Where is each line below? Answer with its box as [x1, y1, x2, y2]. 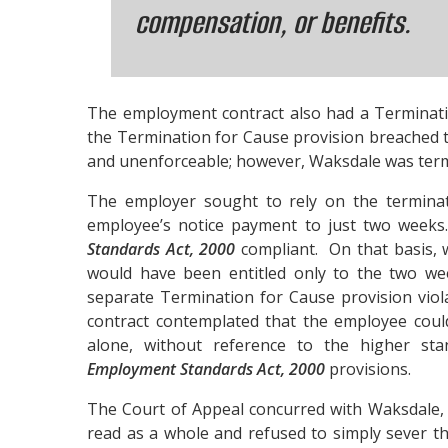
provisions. [325, 358, 411, 381]
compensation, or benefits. [135, 3, 411, 44]
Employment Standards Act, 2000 [87, 358, 325, 381]
